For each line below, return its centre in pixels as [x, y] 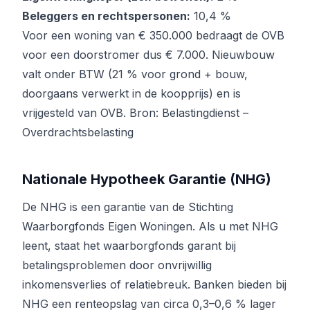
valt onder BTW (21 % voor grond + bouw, [135, 74]
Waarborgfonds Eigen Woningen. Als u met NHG [150, 227]
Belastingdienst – [205, 113]
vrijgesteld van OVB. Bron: [92, 113]
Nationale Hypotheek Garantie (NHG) [147, 180]
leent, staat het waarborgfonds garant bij [129, 246]
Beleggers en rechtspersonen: [106, 16]
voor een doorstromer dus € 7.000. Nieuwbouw [148, 55]
